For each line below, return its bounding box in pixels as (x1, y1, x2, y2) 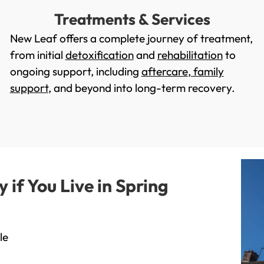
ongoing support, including (9, 64, 141, 79)
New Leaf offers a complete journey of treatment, (9, 31, 253, 46)
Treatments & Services (54, 9, 210, 29)
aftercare (141, 64, 188, 79)
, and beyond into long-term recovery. (48, 81, 235, 95)
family (190, 64, 224, 79)
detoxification (65, 48, 134, 62)
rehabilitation (157, 48, 223, 62)
